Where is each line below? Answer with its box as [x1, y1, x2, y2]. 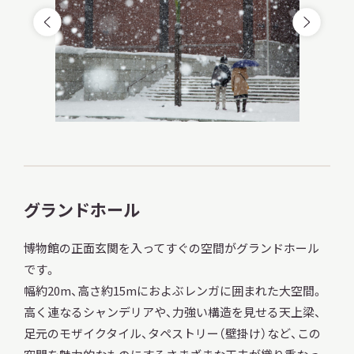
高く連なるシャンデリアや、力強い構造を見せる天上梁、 [23, 303, 321, 321]
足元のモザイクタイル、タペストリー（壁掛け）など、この [23, 325, 321, 342]
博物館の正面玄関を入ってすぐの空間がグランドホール [23, 239, 319, 257]
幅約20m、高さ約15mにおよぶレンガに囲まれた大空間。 [23, 282, 323, 299]
